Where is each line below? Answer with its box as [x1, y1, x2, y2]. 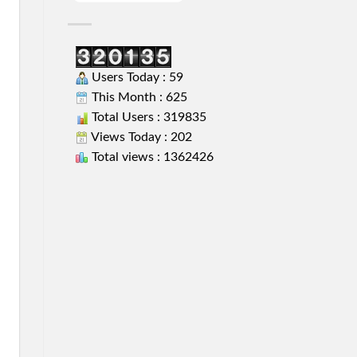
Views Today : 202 [88, 131, 192, 144]
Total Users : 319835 [88, 111, 206, 124]
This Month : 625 [88, 91, 187, 104]
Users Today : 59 [88, 71, 183, 84]
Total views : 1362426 [88, 151, 214, 164]
